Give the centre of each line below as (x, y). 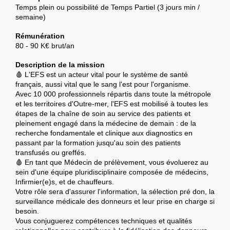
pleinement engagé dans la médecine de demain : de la (106, 123)
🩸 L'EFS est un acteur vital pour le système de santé (102, 74)
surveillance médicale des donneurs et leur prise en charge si (115, 201)
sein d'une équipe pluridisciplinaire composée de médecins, (112, 172)
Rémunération (40, 36)
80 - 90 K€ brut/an (45, 45)
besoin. (27, 211)
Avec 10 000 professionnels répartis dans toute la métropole (113, 94)
